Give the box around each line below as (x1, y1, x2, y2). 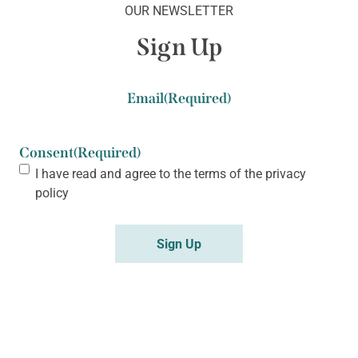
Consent (19, 144, 74, 162)
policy (35, 184, 69, 201)
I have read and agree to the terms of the (35, 165, 265, 182)
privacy (265, 165, 306, 182)
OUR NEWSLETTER (125, 2, 233, 19)
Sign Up (136, 33, 222, 62)
